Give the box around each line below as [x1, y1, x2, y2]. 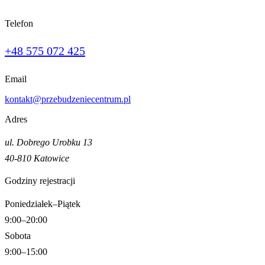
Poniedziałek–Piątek [5, 198, 80, 209]
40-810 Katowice [5, 153, 69, 163]
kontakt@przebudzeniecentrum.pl [5, 93, 131, 104]
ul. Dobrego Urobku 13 [5, 137, 92, 147]
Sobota [5, 230, 31, 241]
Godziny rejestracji [5, 175, 75, 186]
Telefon [5, 18, 33, 28]
